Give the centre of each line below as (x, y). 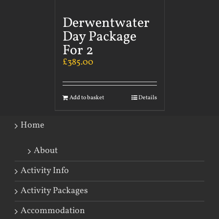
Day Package (99, 37)
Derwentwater (106, 23)
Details (147, 98)
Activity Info (45, 171)
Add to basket (87, 98)
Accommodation (53, 211)
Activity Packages (54, 191)
